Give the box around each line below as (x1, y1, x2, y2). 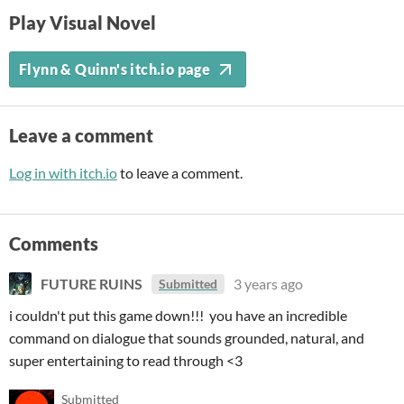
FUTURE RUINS (41, 275, 142, 292)
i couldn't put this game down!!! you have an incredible (9, 307, 347, 324)
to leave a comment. (117, 164, 243, 181)
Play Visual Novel (9, 12, 156, 33)
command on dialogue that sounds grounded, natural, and (9, 329, 364, 346)
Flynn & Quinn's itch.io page (19, 60, 211, 78)
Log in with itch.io (9, 164, 117, 181)
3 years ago (234, 275, 303, 292)
